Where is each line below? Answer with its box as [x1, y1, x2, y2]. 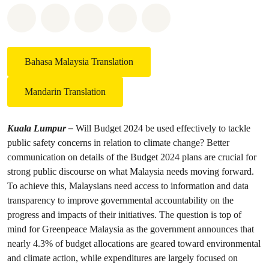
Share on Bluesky [162, 9, 247, 22]
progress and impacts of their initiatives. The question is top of [7, 209, 241, 220]
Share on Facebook [61, 9, 153, 22]
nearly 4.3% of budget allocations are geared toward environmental [7, 238, 261, 249]
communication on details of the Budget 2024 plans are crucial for [7, 151, 256, 163]
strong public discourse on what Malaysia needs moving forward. [7, 166, 254, 177]
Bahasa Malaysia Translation [25, 56, 133, 67]
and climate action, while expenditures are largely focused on [7, 252, 238, 264]
